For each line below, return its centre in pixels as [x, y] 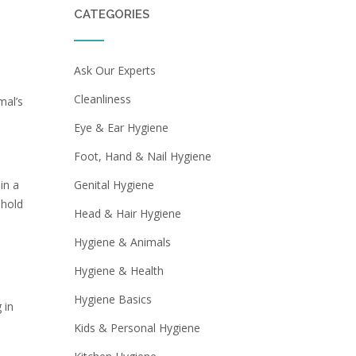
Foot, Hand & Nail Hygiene [142, 156]
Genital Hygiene [114, 185]
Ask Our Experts [114, 70]
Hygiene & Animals [122, 242]
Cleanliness [102, 99]
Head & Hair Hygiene [127, 213]
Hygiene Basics [112, 299]
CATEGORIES [111, 14]
